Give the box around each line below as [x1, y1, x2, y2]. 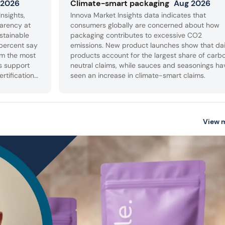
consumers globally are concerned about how [70, 21, 220, 30]
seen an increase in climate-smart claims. [70, 71, 206, 80]
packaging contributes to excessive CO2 [70, 31, 202, 40]
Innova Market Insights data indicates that [70, 11, 206, 20]
